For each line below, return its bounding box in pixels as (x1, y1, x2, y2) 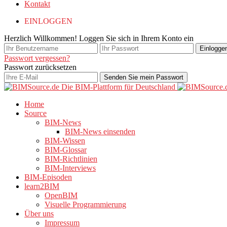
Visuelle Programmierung (45, 200, 126, 209)
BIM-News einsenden (65, 127, 135, 136)
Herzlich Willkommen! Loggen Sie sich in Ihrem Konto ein (4, 34, 194, 43)
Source (24, 109, 47, 118)
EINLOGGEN (24, 17, 72, 25)
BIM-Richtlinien (45, 155, 97, 163)
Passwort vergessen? (4, 54, 70, 62)
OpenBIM (45, 191, 78, 200)
